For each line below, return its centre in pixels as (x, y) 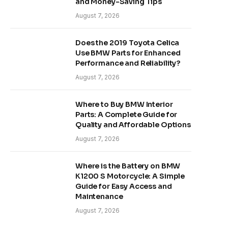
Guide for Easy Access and (124, 186)
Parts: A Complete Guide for (126, 115)
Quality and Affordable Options (133, 125)
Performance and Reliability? (128, 63)
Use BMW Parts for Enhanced (128, 53)
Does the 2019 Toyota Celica (127, 43)
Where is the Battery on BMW (128, 166)
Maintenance (99, 196)
